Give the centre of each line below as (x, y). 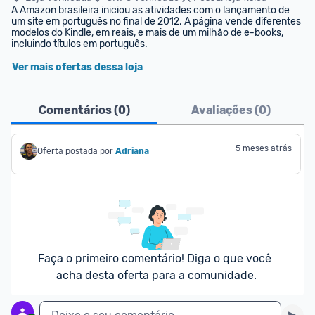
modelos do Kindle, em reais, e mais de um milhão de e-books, (147, 33)
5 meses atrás (264, 148)
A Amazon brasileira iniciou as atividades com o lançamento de (150, 10)
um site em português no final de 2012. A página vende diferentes (156, 21)
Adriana (132, 151)
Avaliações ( (225, 110)
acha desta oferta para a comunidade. (156, 275)
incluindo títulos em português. (79, 44)
